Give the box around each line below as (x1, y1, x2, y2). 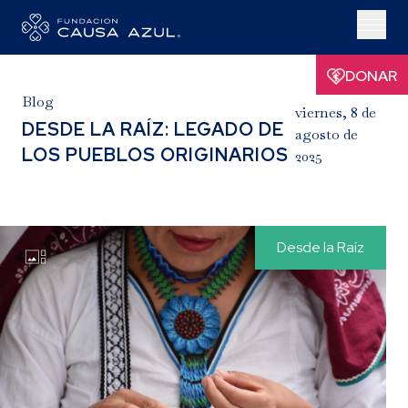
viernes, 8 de (294, 103, 376, 122)
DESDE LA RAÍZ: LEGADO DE (22, 117, 284, 141)
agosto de (294, 125, 358, 144)
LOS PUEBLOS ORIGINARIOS (22, 143, 289, 167)
